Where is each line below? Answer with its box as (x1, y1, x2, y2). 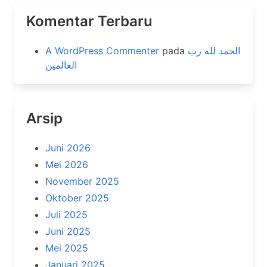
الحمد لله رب (188, 45, 240, 57)
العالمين (45, 59, 77, 71)
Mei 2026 (45, 159, 88, 170)
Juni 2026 (45, 142, 91, 154)
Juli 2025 (45, 209, 88, 221)
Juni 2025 (45, 225, 91, 237)
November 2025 (45, 175, 119, 187)
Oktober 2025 (45, 192, 109, 204)
